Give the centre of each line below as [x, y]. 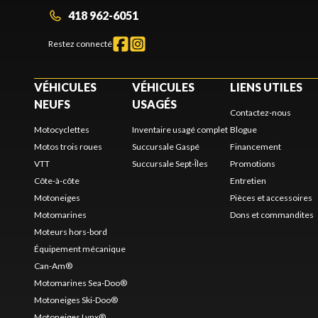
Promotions [253, 163]
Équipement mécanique [80, 248]
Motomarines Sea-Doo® [81, 283]
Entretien [248, 180]
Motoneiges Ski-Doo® [76, 300]
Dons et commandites [272, 214]
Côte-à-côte [57, 180]
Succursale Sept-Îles [170, 163]
